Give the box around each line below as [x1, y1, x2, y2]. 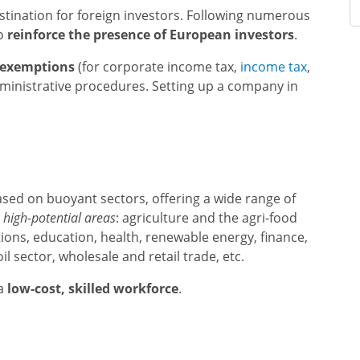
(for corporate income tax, [75, 58, 240, 76]
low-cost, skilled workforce [7, 280, 178, 297]
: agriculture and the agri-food [116, 209, 297, 227]
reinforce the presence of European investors [7, 26, 294, 43]
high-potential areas [3, 209, 116, 227]
